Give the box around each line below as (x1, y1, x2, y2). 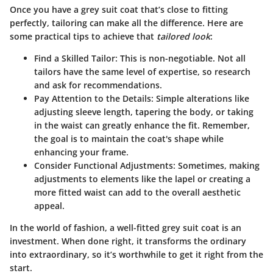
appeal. (34, 200, 65, 212)
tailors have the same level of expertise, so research (34, 66, 250, 78)
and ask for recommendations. (34, 79, 162, 91)
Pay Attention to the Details (34, 93, 151, 105)
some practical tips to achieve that (10, 30, 157, 43)
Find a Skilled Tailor (34, 52, 115, 65)
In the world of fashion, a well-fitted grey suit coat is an (10, 222, 241, 234)
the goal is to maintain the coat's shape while (34, 133, 224, 145)
